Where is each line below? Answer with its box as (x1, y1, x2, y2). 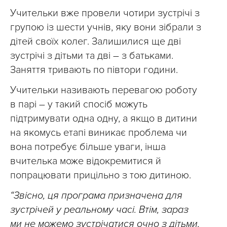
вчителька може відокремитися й (10, 155, 161, 167)
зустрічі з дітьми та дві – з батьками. (10, 50, 173, 62)
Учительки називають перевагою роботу (10, 84, 197, 96)
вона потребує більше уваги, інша (10, 141, 166, 153)
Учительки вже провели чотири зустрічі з (10, 7, 200, 19)
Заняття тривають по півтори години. (10, 64, 178, 76)
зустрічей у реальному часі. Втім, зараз (10, 204, 188, 216)
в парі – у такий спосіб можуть (10, 98, 147, 110)
